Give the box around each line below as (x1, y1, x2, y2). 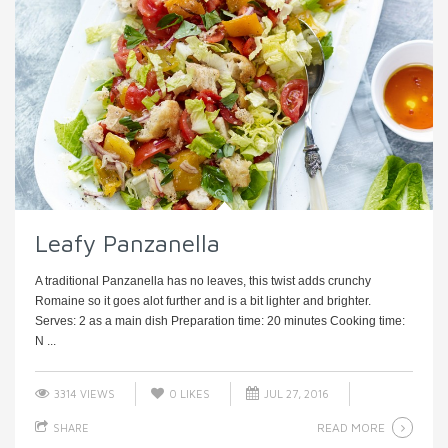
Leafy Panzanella (35, 229, 220, 258)
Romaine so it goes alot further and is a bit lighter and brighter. (35, 294, 371, 309)
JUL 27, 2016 (261, 387, 329, 401)
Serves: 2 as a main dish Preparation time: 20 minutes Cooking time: (35, 314, 405, 329)
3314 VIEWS (51, 387, 115, 401)
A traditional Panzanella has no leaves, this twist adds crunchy (35, 274, 371, 289)
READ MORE (317, 420, 385, 436)
